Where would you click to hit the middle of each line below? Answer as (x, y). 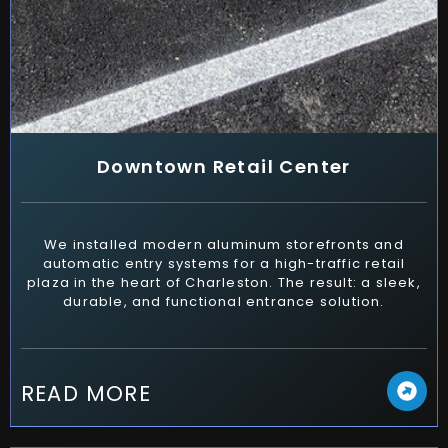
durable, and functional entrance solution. (224, 302)
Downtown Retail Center (224, 167)
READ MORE (86, 393)
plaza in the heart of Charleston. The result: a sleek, (224, 283)
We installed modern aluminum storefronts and (224, 245)
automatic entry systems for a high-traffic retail (224, 264)
